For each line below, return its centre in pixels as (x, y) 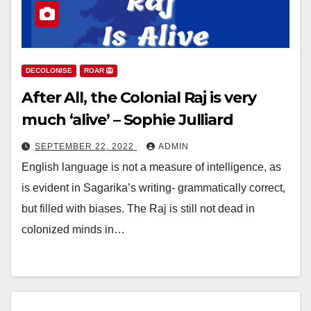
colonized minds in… (73, 229)
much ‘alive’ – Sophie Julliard (127, 120)
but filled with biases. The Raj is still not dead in (138, 209)
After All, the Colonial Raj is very (139, 98)
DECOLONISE (49, 70)
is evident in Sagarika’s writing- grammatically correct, (153, 188)
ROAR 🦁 (99, 70)
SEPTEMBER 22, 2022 (86, 146)
